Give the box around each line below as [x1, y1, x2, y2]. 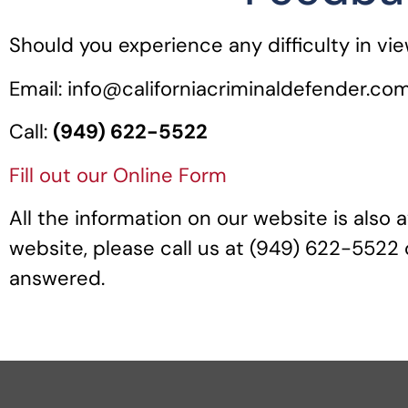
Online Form [113, 161, 227, 189]
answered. [9, 264, 116, 291]
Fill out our [9, 161, 113, 189]
